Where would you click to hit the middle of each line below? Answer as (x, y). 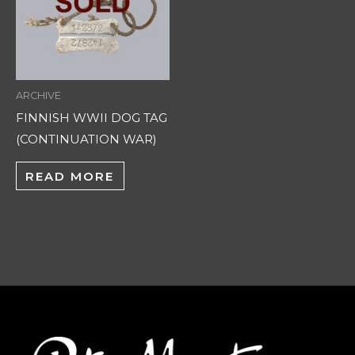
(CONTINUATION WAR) (86, 139)
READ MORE (70, 176)
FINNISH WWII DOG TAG (92, 118)
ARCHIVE (38, 95)
